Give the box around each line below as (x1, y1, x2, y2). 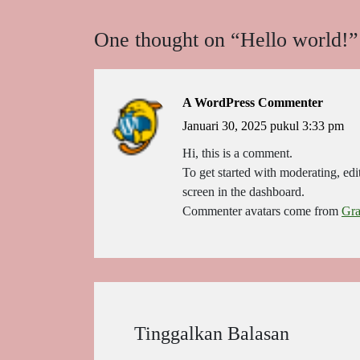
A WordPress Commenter (182, 96, 323, 110)
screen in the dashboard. (182, 185, 305, 199)
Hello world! (240, 28, 349, 51)
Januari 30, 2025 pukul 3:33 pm (182, 119, 344, 133)
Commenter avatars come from (182, 204, 342, 219)
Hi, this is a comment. (182, 146, 292, 161)
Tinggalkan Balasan (134, 323, 289, 345)
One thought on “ (94, 28, 240, 51)
